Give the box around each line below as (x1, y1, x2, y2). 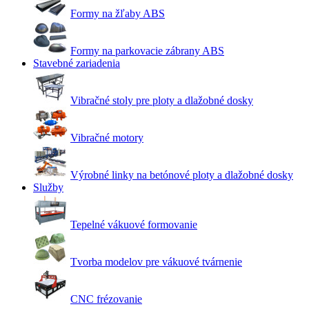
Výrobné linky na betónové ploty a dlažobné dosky (70, 169, 293, 181)
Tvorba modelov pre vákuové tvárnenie (70, 256, 242, 268)
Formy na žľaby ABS (70, 8, 165, 19)
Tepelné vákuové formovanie (70, 219, 197, 230)
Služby (33, 181, 63, 193)
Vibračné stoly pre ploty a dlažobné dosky (70, 94, 253, 106)
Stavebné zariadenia (33, 57, 120, 69)
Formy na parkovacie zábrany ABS (70, 45, 224, 57)
